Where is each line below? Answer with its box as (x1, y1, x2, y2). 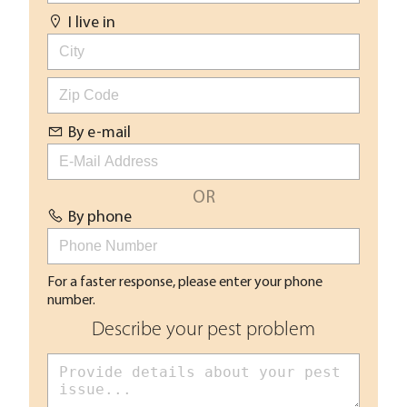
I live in (68, 11, 116, 33)
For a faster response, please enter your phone (47, 272, 323, 291)
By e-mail (68, 121, 132, 143)
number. (47, 290, 95, 309)
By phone (68, 205, 133, 227)
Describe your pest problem (92, 320, 315, 342)
